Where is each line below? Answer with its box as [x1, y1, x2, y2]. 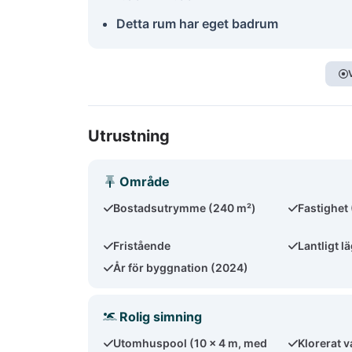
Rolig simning [119, 309, 202, 324]
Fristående [113, 239, 171, 252]
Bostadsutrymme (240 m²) [113, 201, 257, 214]
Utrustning [88, 126, 170, 145]
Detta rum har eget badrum [116, 16, 278, 31]
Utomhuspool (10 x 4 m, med [113, 336, 268, 350]
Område [119, 174, 170, 189]
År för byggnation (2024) [113, 261, 249, 274]
